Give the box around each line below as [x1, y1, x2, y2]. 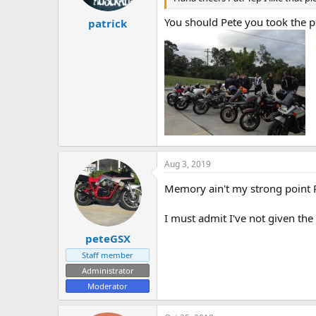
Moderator [87, 281, 128, 292]
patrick [88, 16, 127, 31]
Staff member [82, 250, 133, 261]
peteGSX [85, 231, 130, 246]
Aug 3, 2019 [164, 157, 211, 170]
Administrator [81, 265, 134, 276]
